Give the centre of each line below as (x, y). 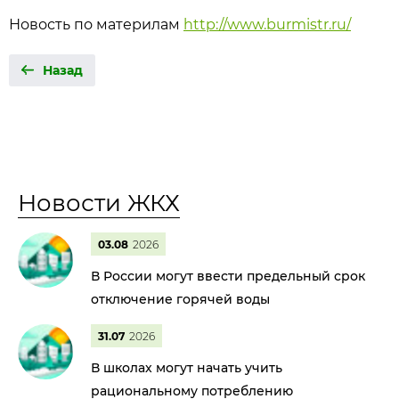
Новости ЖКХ (99, 203)
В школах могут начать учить (187, 368)
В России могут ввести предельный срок (228, 276)
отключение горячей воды (180, 299)
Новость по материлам (96, 24)
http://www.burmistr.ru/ (267, 24)
